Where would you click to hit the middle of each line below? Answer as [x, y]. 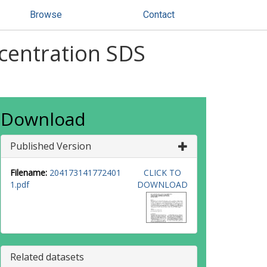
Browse [46, 15]
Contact [159, 15]
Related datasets [47, 257]
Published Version [51, 146]
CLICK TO [162, 173]
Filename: [29, 173]
